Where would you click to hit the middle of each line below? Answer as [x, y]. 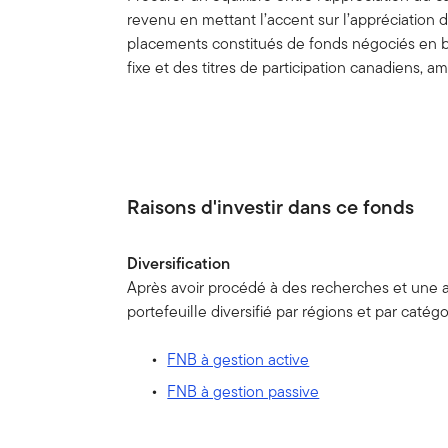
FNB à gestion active [238, 360]
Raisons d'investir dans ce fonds [271, 207]
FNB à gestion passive [243, 392]
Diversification [179, 264]
